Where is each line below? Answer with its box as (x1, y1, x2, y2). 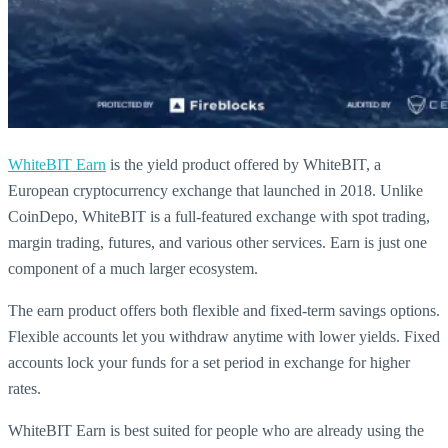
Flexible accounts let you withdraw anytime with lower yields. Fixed (8, 327, 440, 345)
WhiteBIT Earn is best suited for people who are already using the (8, 421, 424, 439)
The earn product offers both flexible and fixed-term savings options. (8, 301, 440, 319)
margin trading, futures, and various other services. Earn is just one (8, 233, 427, 251)
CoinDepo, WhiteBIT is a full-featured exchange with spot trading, (8, 207, 430, 225)
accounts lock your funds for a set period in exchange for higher (8, 353, 410, 371)
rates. (8, 379, 41, 397)
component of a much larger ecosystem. (8, 259, 258, 277)
